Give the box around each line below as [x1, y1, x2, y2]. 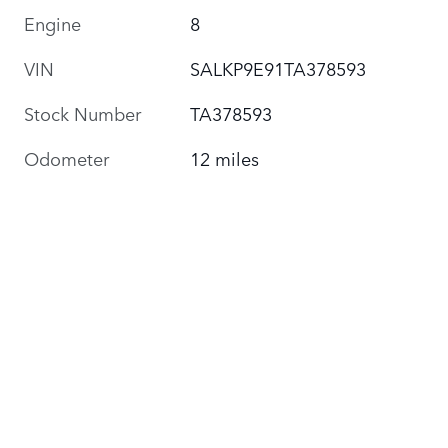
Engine [24, 9, 81, 36]
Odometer [24, 144, 109, 171]
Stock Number [24, 99, 141, 126]
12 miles [190, 144, 260, 171]
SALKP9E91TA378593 [190, 54, 367, 81]
